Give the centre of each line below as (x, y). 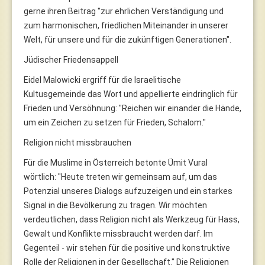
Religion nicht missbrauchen (77, 142)
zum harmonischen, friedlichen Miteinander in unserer (126, 25)
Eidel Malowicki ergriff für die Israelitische (102, 80)
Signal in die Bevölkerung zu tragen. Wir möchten (115, 205)
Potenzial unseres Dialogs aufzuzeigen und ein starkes (128, 191)
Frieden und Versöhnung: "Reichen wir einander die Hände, (132, 108)
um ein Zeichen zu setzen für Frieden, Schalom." (115, 122)
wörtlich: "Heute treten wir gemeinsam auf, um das (120, 177)
